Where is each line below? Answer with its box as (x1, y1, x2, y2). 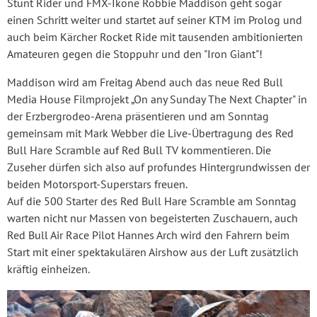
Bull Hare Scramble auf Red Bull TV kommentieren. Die (7, 143, 271, 158)
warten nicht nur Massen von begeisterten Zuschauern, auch (7, 211, 298, 226)
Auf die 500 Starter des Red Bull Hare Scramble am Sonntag (7, 194, 296, 209)
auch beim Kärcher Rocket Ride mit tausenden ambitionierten (7, 30, 303, 45)
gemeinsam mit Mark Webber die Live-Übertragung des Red (7, 126, 294, 141)
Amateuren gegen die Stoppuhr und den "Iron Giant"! (7, 47, 263, 62)
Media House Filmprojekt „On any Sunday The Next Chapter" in (7, 92, 307, 107)
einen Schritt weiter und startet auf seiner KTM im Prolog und (7, 13, 302, 28)
